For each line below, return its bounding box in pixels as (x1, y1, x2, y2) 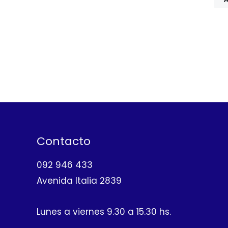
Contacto (37, 133, 91, 149)
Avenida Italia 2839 (37, 175, 122, 187)
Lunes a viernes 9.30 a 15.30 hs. (37, 205, 171, 218)
